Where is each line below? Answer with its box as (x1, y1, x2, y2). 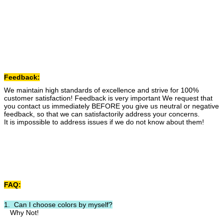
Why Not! (4, 209, 39, 217)
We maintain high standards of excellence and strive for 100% (4, 86, 199, 94)
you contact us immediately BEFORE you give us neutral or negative (4, 102, 219, 110)
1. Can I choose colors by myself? (4, 201, 112, 209)
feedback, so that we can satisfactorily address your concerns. (4, 110, 200, 118)
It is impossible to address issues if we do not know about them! (4, 118, 204, 126)
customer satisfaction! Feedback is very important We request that (4, 94, 213, 102)
